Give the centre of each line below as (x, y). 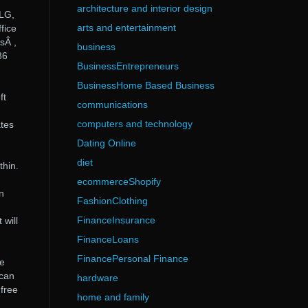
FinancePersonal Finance (132, 258)
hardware (97, 278)
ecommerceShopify (119, 181)
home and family (113, 297)
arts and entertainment (126, 27)
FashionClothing (112, 201)
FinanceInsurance (116, 220)
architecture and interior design (144, 8)
